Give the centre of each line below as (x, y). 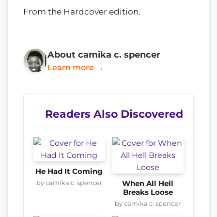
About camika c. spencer (104, 54)
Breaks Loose (148, 192)
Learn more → (76, 67)
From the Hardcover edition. (82, 11)
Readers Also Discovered (114, 114)
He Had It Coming (69, 171)
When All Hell (148, 183)
